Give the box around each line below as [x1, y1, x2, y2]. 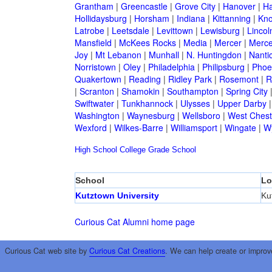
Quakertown [74, 73, 121, 86]
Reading [128, 73, 161, 86]
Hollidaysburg [74, 12, 127, 25]
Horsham [134, 12, 169, 25]
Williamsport [170, 121, 217, 134]
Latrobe [74, 24, 104, 37]
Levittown [156, 24, 193, 37]
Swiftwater [74, 97, 114, 110]
